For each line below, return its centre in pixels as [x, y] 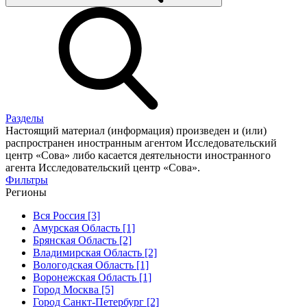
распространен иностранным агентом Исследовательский [141, 143]
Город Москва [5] [73, 289]
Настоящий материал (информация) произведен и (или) [136, 130]
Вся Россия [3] [66, 215]
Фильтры [27, 180]
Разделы [25, 118]
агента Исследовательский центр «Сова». [103, 167]
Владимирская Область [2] [95, 252]
